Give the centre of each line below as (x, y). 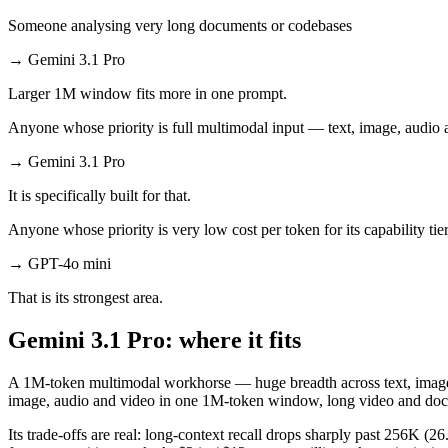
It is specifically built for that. (99, 195)
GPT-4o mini (69, 263)
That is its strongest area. (85, 297)
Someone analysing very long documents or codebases (180, 25)
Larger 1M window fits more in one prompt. (147, 93)
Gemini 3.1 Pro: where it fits (154, 339)
